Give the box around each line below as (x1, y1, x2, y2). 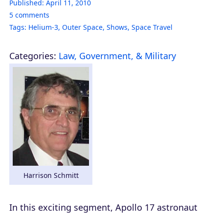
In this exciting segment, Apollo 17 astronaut (9, 201, 197, 214)
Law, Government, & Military (59, 49, 176, 62)
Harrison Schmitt (23, 171, 79, 180)
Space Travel (131, 22, 173, 32)
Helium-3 (28, 22, 58, 32)
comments (13, 10, 49, 20)
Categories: (9, 49, 56, 62)
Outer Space (62, 22, 103, 32)
